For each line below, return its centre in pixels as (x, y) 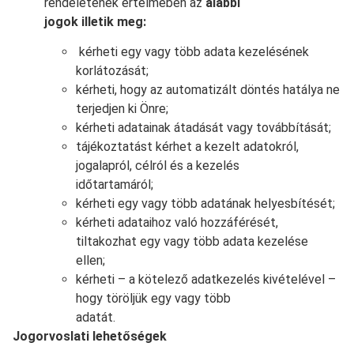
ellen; (90, 261)
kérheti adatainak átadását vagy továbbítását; (203, 128)
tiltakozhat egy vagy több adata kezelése (192, 242)
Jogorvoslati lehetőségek (90, 337)
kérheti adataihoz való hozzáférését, (177, 223)
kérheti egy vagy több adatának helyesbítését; (205, 204)
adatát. (96, 318)
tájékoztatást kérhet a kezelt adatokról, (187, 147)
